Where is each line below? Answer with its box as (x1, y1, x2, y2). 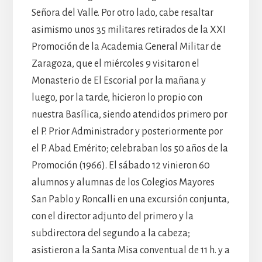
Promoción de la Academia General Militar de (31, 41, 221, 52)
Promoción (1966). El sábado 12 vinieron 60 (31, 160, 210, 171)
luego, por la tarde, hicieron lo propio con (31, 92, 202, 103)
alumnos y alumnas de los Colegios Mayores (31, 177, 215, 188)
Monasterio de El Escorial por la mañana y (31, 75, 206, 86)
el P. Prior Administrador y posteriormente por (31, 126, 223, 137)
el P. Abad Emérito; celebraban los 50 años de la (31, 143, 228, 154)
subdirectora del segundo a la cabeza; (31, 227, 190, 239)
